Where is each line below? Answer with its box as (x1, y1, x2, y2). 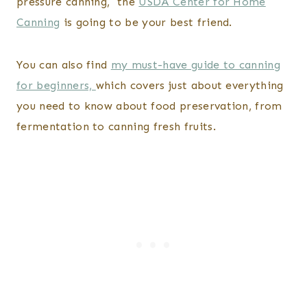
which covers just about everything (95, 78, 284, 92)
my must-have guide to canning (110, 58, 281, 71)
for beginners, (16, 78, 96, 92)
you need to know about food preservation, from (16, 99, 282, 112)
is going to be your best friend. (60, 15, 236, 29)
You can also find (16, 58, 111, 71)
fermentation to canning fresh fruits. (16, 119, 216, 133)
